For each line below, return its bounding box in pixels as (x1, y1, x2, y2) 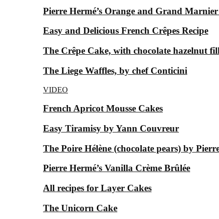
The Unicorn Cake (43, 202, 117, 213)
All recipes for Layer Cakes (43, 183, 152, 194)
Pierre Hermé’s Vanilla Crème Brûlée (43, 163, 190, 174)
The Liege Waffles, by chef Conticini (43, 65, 187, 76)
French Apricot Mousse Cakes (43, 103, 163, 114)
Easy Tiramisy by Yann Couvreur (43, 123, 179, 133)
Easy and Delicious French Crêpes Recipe (43, 25, 208, 36)
